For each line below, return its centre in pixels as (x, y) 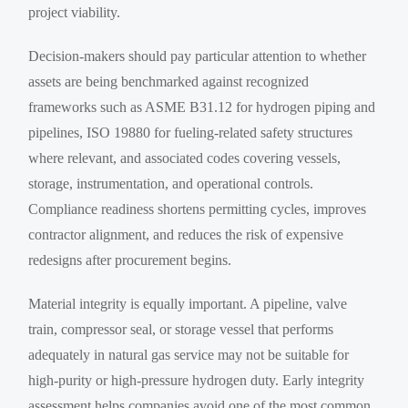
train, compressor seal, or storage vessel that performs (181, 329)
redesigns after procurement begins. (130, 260)
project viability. (75, 12)
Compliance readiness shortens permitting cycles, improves (198, 209)
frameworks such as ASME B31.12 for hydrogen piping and (202, 107)
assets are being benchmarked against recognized (169, 81)
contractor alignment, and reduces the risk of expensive (186, 234)
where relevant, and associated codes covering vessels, (185, 158)
